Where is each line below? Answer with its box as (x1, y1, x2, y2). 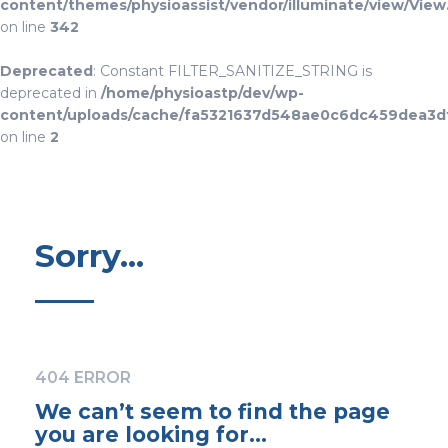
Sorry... (35, 237, 144, 275)
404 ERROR (35, 368, 131, 388)
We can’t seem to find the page (35, 399, 390, 425)
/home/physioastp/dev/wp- (101, 84, 304, 102)
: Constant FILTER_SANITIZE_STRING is (93, 62, 372, 80)
